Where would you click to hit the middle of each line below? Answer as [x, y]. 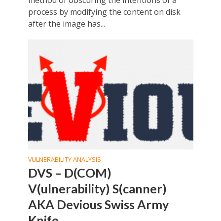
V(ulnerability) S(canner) [97, 188]
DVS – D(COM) [70, 172]
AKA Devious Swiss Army [98, 204]
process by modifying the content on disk [104, 12]
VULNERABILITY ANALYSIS [64, 159]
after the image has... [66, 23]
